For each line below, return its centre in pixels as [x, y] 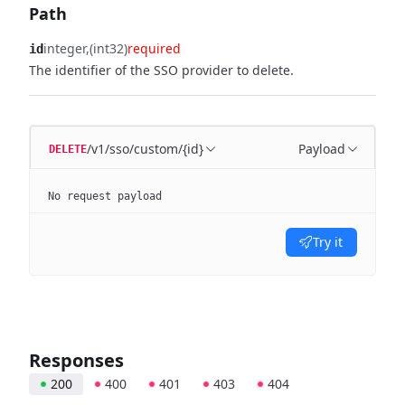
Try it [328, 242]
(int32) [108, 48]
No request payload [105, 196]
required [154, 48]
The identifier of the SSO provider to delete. [161, 70]
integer [65, 48]
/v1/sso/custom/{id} [145, 149]
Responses [76, 360]
